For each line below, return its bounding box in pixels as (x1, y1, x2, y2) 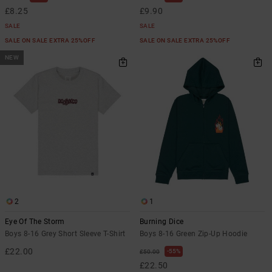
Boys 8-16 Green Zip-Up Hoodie (140, 229, 248, 239)
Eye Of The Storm (5, 217, 65, 226)
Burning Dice (140, 217, 184, 226)
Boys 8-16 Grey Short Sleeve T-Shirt (5, 229, 126, 239)
